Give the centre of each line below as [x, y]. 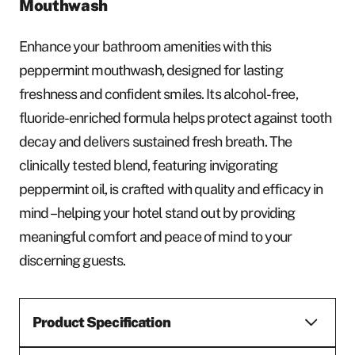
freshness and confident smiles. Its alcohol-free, [158, 94]
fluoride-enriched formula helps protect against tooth [176, 117]
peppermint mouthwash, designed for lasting [151, 70]
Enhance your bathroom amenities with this [145, 46]
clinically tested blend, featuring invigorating [149, 165]
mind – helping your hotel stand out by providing [157, 212]
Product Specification [101, 322]
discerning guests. [73, 260]
